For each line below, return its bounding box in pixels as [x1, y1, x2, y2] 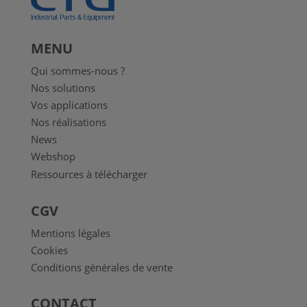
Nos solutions [30, 80, 95, 95]
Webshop [30, 149, 75, 163]
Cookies [30, 243, 68, 257]
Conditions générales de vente [30, 260, 173, 274]
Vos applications [30, 97, 108, 112]
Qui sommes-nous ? [30, 63, 125, 77]
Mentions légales [30, 225, 110, 240]
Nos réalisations [30, 114, 106, 129]
